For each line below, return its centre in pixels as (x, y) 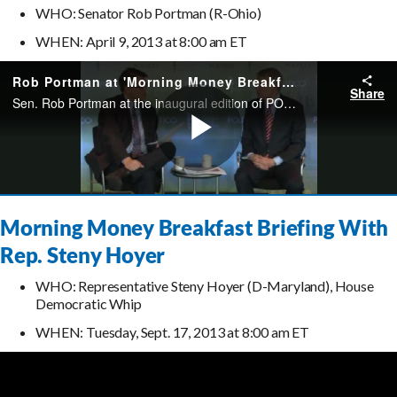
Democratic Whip (89, 304)
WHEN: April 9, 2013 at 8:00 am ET (141, 42)
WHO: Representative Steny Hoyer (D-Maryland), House (205, 286)
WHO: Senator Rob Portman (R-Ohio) (148, 13)
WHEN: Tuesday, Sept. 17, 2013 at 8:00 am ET (173, 332)
